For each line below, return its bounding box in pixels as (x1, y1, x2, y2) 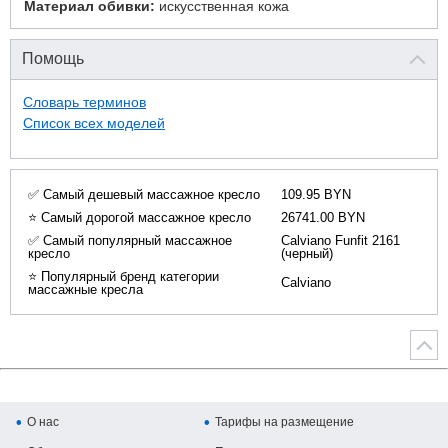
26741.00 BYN (281, 210, 365, 225)
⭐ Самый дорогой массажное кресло (28, 210, 251, 225)
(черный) (281, 246, 333, 261)
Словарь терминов (23, 94, 146, 110)
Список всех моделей (23, 115, 165, 131)
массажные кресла (28, 282, 143, 297)
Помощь (22, 50, 84, 67)
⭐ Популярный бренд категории (28, 269, 219, 284)
